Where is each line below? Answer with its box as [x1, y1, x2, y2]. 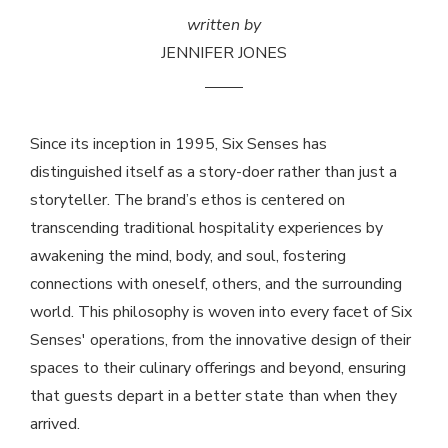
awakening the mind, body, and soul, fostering [30, 245, 346, 268]
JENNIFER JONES [161, 42, 287, 65]
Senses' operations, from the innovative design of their [30, 329, 411, 352]
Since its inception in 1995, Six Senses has [30, 133, 327, 156]
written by [187, 14, 261, 37]
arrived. [30, 413, 80, 436]
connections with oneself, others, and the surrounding [30, 273, 402, 296]
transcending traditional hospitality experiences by [30, 217, 383, 240]
